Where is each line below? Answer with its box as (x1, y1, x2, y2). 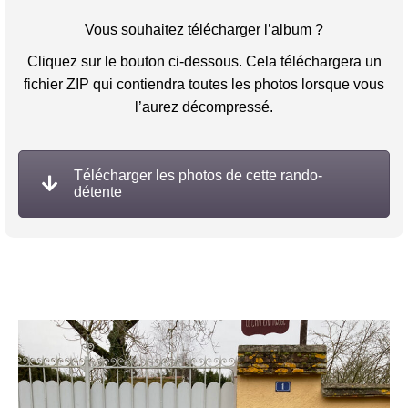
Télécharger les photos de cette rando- (74, 168, 322, 183)
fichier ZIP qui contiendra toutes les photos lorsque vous (24, 76, 384, 92)
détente (74, 184, 122, 199)
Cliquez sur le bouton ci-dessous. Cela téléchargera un (26, 54, 382, 69)
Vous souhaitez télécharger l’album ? (85, 22, 323, 37)
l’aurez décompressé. (135, 99, 273, 115)
